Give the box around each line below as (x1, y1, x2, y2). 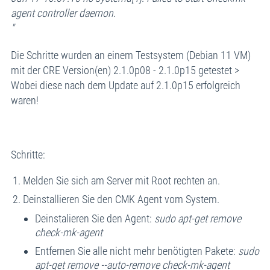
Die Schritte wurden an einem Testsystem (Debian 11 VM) (10, 48, 251, 61)
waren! (10, 93, 39, 107)
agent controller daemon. (10, 6, 116, 19)
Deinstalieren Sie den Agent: (34, 212, 154, 225)
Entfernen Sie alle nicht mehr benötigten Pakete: (34, 244, 238, 257)
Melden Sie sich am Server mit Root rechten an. (22, 174, 220, 187)
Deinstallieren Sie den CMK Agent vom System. (22, 192, 219, 206)
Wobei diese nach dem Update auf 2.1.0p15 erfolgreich (10, 78, 240, 92)
